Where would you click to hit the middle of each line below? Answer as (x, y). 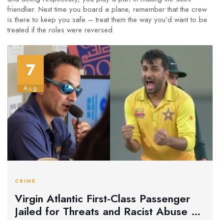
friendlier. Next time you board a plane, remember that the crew (107, 9)
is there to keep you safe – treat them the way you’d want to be (107, 20)
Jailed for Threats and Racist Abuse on (109, 211)
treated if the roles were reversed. (61, 30)
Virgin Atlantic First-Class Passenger (102, 198)
